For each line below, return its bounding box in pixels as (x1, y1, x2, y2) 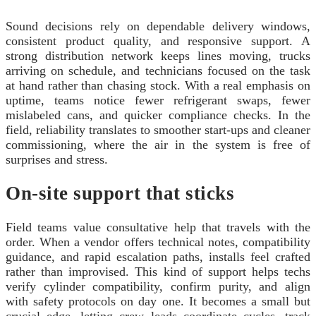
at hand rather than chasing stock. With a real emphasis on (6, 78, 310, 92)
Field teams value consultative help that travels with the (6, 220, 310, 235)
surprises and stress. (6, 152, 108, 166)
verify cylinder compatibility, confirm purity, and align (6, 279, 310, 294)
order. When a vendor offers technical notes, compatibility (6, 235, 310, 250)
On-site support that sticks (6, 182, 235, 204)
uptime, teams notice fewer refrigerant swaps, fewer (6, 92, 310, 107)
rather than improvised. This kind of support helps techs (6, 265, 310, 279)
